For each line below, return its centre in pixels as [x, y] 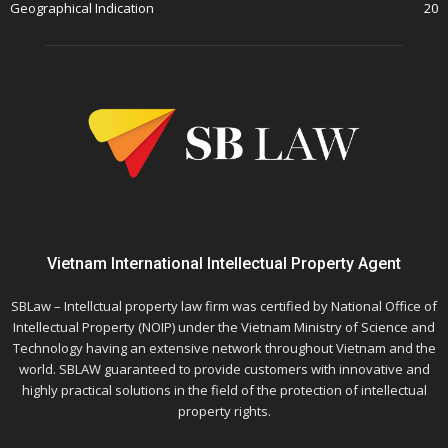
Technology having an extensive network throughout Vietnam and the [224, 348]
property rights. [224, 411]
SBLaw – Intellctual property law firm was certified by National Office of [224, 306]
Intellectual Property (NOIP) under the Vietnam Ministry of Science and [224, 327]
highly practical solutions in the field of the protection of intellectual [224, 390]
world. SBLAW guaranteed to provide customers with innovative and [224, 369]
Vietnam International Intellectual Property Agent [224, 264]
